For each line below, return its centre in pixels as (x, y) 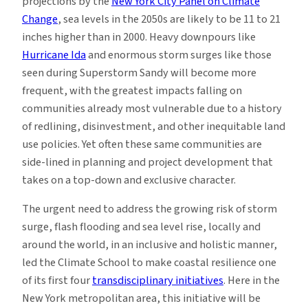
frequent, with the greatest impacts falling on (132, 91)
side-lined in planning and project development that (147, 163)
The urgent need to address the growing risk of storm (150, 209)
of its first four (57, 281)
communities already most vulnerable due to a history (152, 109)
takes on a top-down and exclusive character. (129, 180)
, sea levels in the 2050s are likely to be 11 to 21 (169, 20)
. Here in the (252, 281)
